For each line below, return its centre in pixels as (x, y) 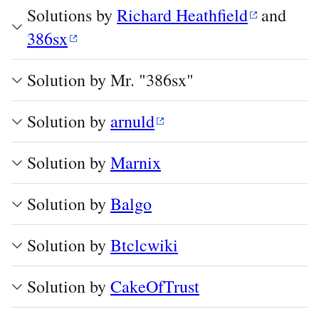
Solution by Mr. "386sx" (110, 80)
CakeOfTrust (155, 286)
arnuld (132, 121)
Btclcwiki (144, 245)
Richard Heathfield (182, 15)
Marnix (136, 162)
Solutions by (72, 15)
